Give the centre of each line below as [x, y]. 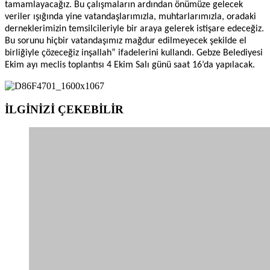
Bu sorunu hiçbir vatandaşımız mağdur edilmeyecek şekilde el [126, 41]
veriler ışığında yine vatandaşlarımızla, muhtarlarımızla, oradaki [130, 17]
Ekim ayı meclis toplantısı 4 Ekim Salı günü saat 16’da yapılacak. [130, 65]
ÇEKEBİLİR [91, 109]
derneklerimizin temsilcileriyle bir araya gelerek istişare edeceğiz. [134, 29]
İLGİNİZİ [31, 109]
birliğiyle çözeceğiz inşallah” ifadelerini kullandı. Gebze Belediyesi [134, 53]
